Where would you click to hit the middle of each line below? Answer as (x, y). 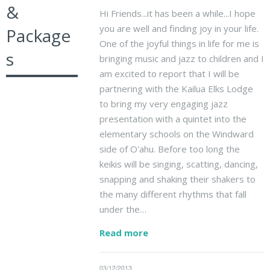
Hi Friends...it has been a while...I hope (177, 13)
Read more (124, 232)
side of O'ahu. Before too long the (169, 149)
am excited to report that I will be (169, 73)
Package (38, 36)
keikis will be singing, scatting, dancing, (178, 164)
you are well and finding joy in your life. (179, 28)
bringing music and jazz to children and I (181, 58)
